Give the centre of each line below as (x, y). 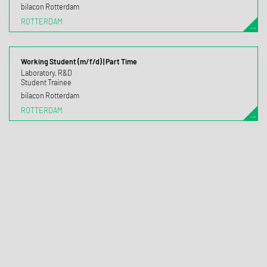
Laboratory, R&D (46, 72)
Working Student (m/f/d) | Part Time (79, 61)
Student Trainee (46, 82)
